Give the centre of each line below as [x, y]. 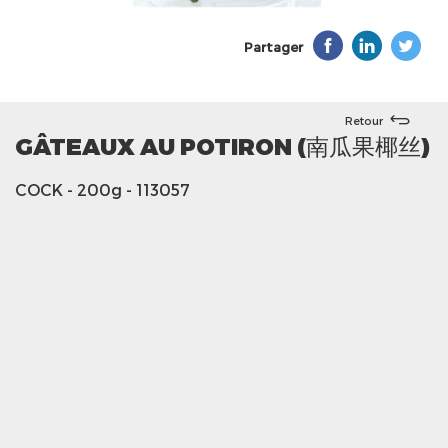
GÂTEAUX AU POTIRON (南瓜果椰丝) [222, 145]
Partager [273, 47]
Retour [364, 120]
